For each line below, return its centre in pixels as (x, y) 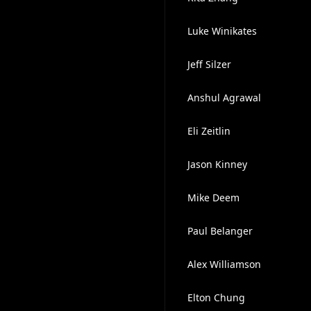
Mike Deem (213, 197)
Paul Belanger (220, 231)
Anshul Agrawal (224, 98)
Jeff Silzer (209, 64)
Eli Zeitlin (209, 131)
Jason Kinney (217, 164)
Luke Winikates (222, 31)
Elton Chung (216, 297)
